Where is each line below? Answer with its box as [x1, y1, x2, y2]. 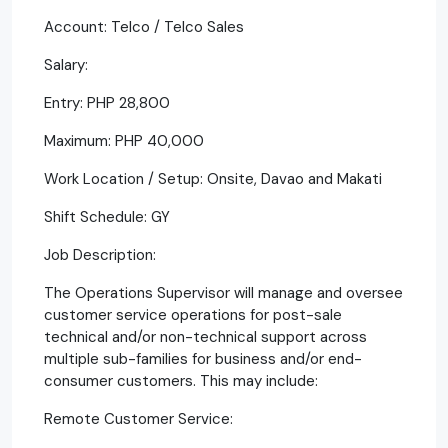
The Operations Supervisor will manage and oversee [44, 282, 403, 303]
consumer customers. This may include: [44, 370, 318, 391]
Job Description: [44, 244, 156, 265]
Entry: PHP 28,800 [44, 92, 170, 113]
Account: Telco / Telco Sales [44, 16, 244, 37]
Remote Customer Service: [44, 408, 233, 429]
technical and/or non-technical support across [44, 326, 367, 347]
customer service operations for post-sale [44, 304, 342, 325]
